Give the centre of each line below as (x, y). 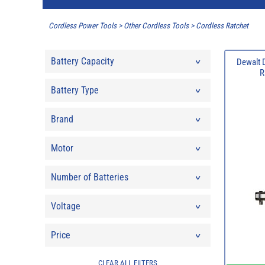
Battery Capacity (82, 61)
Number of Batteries (89, 177)
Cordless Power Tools (83, 26)
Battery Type (75, 90)
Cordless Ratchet (222, 26)
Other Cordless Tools (156, 26)
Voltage (65, 206)
